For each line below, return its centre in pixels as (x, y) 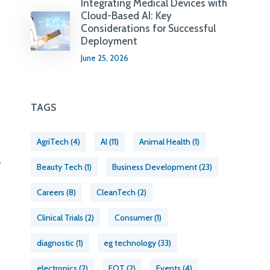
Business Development (155, 167)
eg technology (130, 243)
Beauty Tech (60, 167)
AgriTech (53, 142)
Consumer (134, 218)
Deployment (109, 41)
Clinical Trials (60, 218)
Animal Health (165, 142)
